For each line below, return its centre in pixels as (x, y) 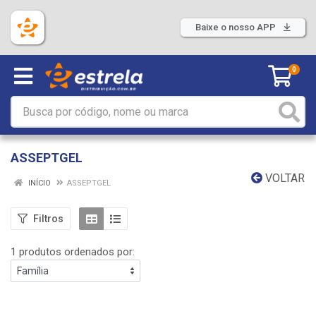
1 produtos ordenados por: (73, 252)
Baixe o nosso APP (237, 27)
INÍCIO (38, 183)
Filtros (48, 218)
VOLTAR (284, 178)
